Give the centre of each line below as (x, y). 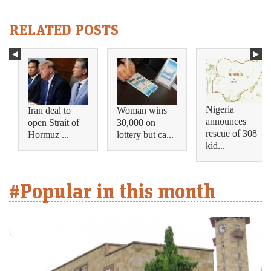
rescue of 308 (231, 134)
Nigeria (220, 109)
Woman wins (142, 110)
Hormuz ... (48, 134)
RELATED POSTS (64, 30)
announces (226, 122)
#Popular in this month (112, 191)
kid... (215, 146)
